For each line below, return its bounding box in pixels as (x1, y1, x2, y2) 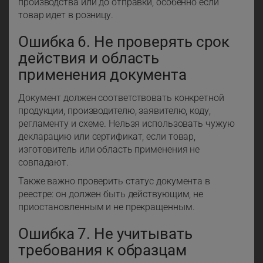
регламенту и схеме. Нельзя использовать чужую (18, 118, 235, 130)
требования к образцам (18, 241, 187, 259)
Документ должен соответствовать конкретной (18, 92, 224, 104)
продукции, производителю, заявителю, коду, (18, 105, 211, 117)
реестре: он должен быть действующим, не (18, 188, 204, 200)
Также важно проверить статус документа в (18, 176, 210, 187)
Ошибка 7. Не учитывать (18, 225, 193, 243)
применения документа (18, 66, 187, 84)
